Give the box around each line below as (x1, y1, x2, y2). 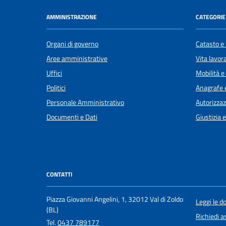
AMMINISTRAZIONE (46, 12, 97, 22)
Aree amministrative (46, 53, 107, 65)
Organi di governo (46, 38, 98, 50)
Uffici (46, 68, 62, 79)
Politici (46, 82, 66, 94)
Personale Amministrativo (46, 97, 124, 108)
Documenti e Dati (46, 111, 97, 123)
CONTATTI (46, 169, 72, 180)
